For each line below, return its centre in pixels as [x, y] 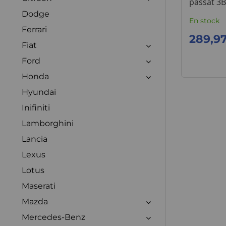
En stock [204, 20]
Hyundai [39, 92]
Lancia [35, 139]
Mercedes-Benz [53, 217]
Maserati [39, 186]
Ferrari [34, 29]
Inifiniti [36, 107]
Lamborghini [48, 123]
